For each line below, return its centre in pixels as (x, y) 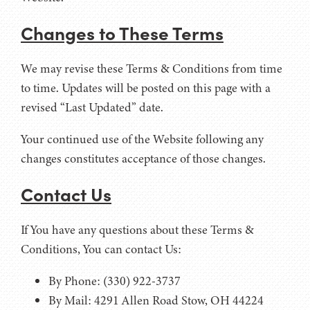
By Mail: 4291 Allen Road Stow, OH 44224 (156, 300)
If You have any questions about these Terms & (137, 229)
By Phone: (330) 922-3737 (115, 281)
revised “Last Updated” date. (92, 107)
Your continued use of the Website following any (142, 139)
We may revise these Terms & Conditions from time (152, 68)
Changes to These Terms (122, 32)
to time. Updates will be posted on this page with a (146, 88)
